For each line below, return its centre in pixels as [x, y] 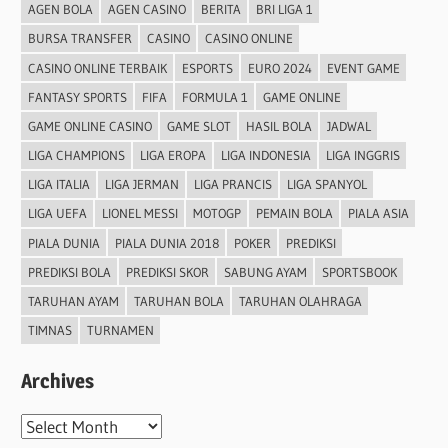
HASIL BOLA [278, 125]
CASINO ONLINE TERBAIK [97, 67]
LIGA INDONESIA [265, 155]
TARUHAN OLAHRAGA [300, 301]
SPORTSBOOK [359, 271]
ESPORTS [207, 67]
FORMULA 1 [214, 96]
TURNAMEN [120, 330]
